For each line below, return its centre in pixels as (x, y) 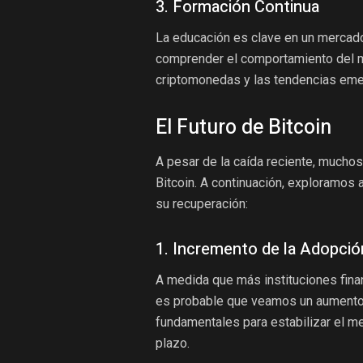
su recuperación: (202, 204)
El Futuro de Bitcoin (243, 127)
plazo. (173, 343)
